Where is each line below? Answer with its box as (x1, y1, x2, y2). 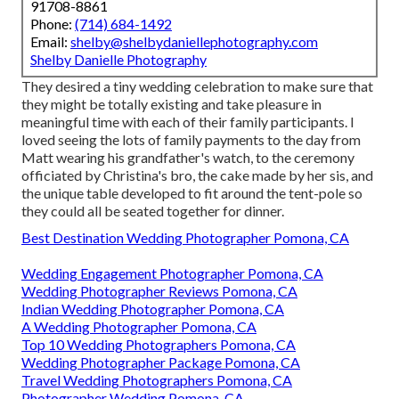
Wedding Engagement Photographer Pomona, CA (21, 265, 323, 282)
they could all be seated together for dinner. (21, 202, 284, 220)
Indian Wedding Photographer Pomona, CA (21, 300, 284, 318)
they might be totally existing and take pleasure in (21, 95, 322, 113)
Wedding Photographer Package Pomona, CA (21, 354, 300, 371)
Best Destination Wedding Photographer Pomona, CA (21, 229, 349, 247)
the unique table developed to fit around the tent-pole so (21, 184, 362, 202)
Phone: (30, 15, 75, 33)
